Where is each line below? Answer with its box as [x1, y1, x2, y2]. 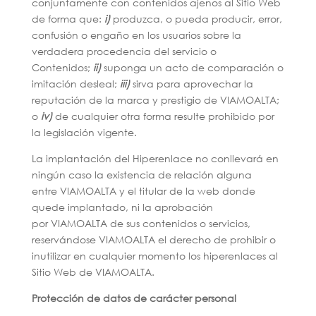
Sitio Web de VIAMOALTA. [31, 265, 154, 279]
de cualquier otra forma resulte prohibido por [51, 109, 274, 123]
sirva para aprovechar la [129, 77, 253, 90]
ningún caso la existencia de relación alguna [31, 168, 252, 181]
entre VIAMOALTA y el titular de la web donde [31, 184, 255, 197]
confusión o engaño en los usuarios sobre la [31, 28, 241, 42]
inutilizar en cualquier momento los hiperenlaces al [31, 249, 278, 262]
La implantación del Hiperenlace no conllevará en [31, 152, 279, 165]
